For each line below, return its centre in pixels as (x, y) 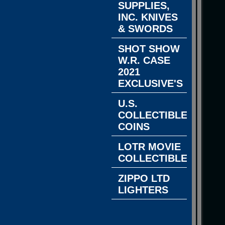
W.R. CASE (144, 60)
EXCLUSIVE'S (150, 83)
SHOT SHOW (149, 49)
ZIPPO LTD (144, 178)
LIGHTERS (143, 190)
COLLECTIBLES (156, 158)
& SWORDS (145, 29)
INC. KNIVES (148, 17)
